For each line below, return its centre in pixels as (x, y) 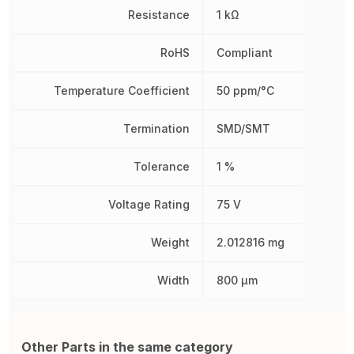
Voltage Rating (149, 204)
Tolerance (162, 166)
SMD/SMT (244, 128)
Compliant (245, 53)
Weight (171, 242)
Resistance (159, 15)
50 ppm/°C (246, 90)
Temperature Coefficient (122, 90)
